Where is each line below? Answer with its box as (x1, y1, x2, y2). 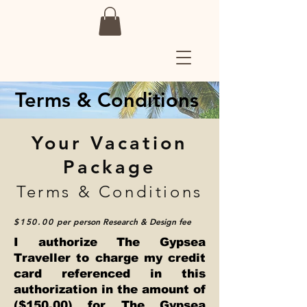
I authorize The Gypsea (14, 235, 206, 249)
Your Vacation (31, 131, 188, 154)
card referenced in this (14, 267, 206, 280)
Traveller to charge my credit (14, 251, 206, 265)
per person (53, 215, 100, 227)
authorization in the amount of (14, 282, 206, 296)
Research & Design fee (99, 215, 191, 227)
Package (62, 155, 157, 178)
